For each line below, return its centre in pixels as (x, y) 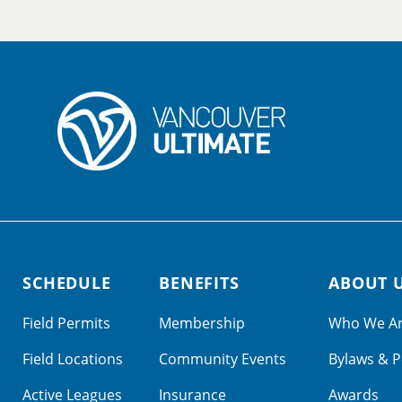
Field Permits (66, 323)
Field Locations (72, 359)
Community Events (222, 359)
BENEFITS (199, 283)
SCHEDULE (67, 283)
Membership (201, 323)
